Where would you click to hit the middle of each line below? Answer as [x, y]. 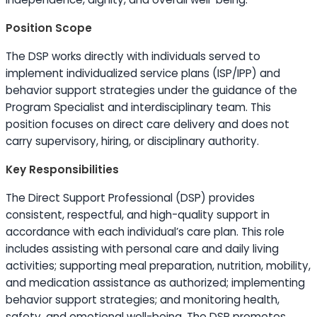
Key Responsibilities [62, 169]
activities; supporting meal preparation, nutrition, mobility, [158, 266]
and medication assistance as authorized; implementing [155, 283]
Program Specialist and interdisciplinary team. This [138, 107]
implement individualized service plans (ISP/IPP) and [143, 73]
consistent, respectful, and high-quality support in [138, 215]
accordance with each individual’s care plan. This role [145, 232]
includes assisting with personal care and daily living [142, 249]
